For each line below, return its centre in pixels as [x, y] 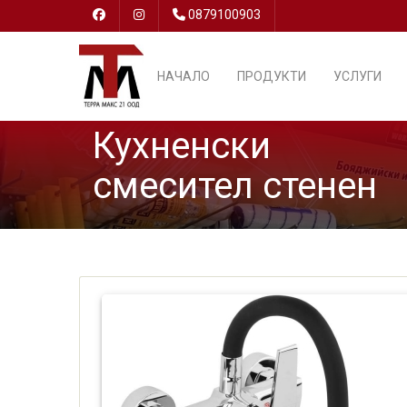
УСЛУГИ [357, 76]
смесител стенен [235, 186]
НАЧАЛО [183, 76]
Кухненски [182, 146]
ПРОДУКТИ [271, 76]
